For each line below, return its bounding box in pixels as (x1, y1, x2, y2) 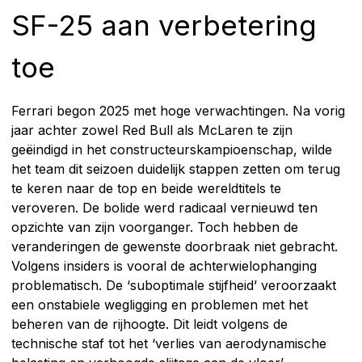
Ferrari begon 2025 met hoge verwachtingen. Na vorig (11, 102, 345, 119)
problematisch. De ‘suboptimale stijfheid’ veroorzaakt (11, 276, 336, 293)
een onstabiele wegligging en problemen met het (11, 296, 308, 313)
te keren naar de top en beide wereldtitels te (11, 179, 281, 196)
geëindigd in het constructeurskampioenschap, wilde (11, 141, 332, 158)
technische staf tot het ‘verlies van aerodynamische (11, 335, 326, 351)
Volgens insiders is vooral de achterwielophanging (11, 257, 317, 274)
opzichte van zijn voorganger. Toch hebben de (11, 218, 298, 235)
